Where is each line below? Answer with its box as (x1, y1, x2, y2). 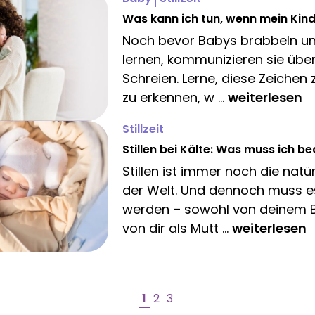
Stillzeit (122, 121, 164, 138)
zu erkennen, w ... (122, 88, 228, 106)
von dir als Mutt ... (122, 219, 232, 238)
